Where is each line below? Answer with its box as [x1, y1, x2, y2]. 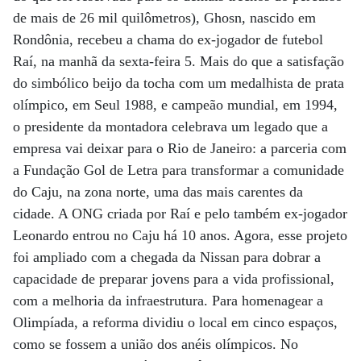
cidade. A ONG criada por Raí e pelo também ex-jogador [13, 205, 347, 222]
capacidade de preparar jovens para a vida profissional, [13, 271, 334, 287]
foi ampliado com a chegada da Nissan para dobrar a [13, 249, 321, 265]
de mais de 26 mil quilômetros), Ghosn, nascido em [13, 10, 316, 26]
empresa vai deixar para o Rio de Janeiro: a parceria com [13, 140, 346, 156]
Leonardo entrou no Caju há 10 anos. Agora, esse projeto [13, 227, 347, 243]
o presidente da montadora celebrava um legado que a [13, 118, 328, 135]
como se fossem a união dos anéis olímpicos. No [13, 336, 298, 352]
